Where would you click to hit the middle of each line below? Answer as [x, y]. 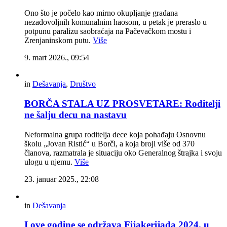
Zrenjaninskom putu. [59, 41]
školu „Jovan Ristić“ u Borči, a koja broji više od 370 [109, 143]
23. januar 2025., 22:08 [62, 179]
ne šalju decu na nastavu [75, 115]
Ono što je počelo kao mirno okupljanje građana [101, 13]
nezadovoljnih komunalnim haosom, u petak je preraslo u [116, 22]
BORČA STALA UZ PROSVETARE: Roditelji [122, 103]
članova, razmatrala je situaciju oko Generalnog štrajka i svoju [123, 153]
